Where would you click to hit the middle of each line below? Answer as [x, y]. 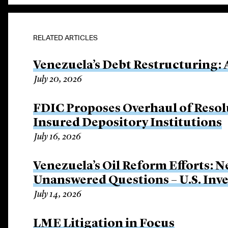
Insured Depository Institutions [128, 123]
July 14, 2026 [58, 194]
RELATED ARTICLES [66, 38]
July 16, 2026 [58, 137]
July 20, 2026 [58, 79]
